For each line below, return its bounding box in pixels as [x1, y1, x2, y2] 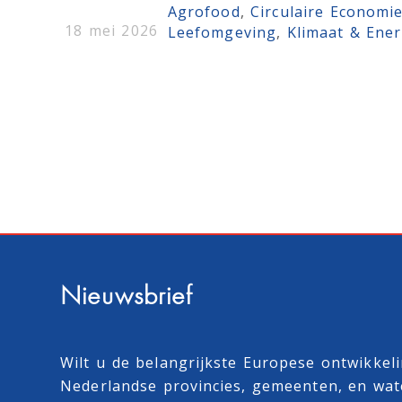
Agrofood [168, 2, 240, 22]
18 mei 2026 [65, 21, 158, 41]
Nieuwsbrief [60, 284, 193, 311]
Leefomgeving [168, 22, 276, 43]
